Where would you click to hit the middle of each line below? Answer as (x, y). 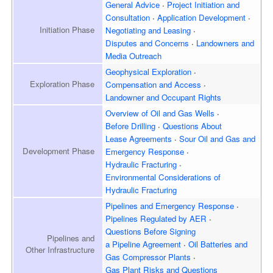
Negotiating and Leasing (148, 30)
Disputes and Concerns (147, 43)
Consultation (128, 17)
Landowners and (225, 43)
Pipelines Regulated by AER (156, 218)
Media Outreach (134, 55)
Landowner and (133, 97)
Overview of (127, 113)
